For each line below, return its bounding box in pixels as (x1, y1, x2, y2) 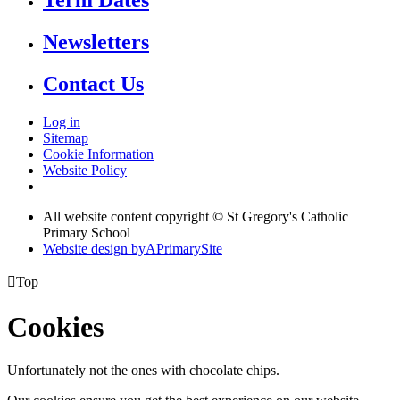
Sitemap (43, 130, 88, 146)
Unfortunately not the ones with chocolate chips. (7, 362, 279, 379)
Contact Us (43, 72, 144, 96)
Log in (43, 114, 80, 130)
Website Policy (43, 162, 127, 179)
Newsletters (43, 30, 149, 54)
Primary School (43, 225, 130, 241)
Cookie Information (43, 146, 154, 162)
